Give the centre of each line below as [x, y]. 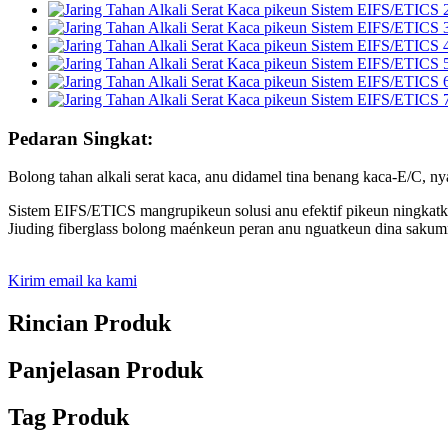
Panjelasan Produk [105, 370]
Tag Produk [68, 417]
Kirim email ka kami [72, 281]
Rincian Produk [89, 323]
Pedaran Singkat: [80, 138]
